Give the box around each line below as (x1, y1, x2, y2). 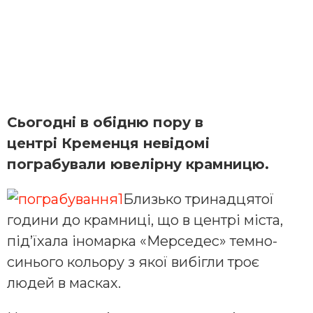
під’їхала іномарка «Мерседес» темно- (7, 232, 277, 249)
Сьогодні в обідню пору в (7, 113, 203, 131)
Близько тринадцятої (123, 190, 274, 208)
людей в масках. (7, 274, 121, 291)
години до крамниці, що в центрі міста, (7, 211, 283, 228)
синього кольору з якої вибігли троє (7, 253, 259, 270)
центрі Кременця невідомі (7, 134, 210, 152)
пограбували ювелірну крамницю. (7, 155, 269, 173)
